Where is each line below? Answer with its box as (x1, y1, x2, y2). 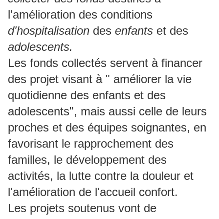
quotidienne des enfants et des (8, 88, 166, 102)
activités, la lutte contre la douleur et (8, 169, 194, 183)
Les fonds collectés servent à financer (8, 56, 202, 70)
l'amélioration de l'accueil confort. (8, 185, 178, 199)
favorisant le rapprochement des (8, 137, 174, 151)
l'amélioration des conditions (8, 8, 153, 22)
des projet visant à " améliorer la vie (8, 72, 192, 86)
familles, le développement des (8, 153, 167, 167)
